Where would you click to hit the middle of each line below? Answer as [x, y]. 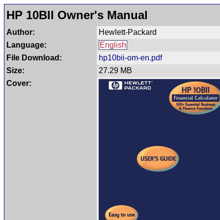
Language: [27, 45]
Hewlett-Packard [128, 32]
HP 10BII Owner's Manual [77, 15]
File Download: [34, 58]
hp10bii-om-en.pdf [130, 58]
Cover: [19, 83]
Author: [21, 32]
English [113, 45]
